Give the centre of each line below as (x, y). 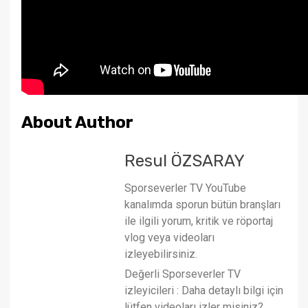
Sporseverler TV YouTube (185, 188)
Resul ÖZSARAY (185, 161)
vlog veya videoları (169, 237)
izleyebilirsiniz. (161, 254)
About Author (77, 122)
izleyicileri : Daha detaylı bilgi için (204, 290)
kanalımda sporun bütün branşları (202, 204)
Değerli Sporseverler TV (183, 274)
